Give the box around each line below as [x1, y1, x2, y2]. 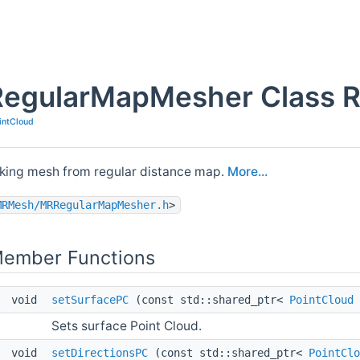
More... [227, 163, 268, 179]
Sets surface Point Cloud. [51, 317, 202, 333]
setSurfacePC [51, 292, 129, 306]
